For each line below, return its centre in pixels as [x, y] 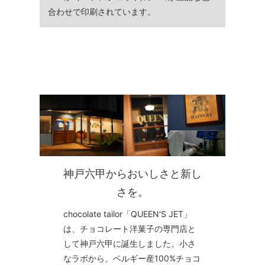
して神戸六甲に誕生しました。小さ [129, 243]
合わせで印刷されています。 [102, 11]
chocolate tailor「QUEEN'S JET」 [127, 214]
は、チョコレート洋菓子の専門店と [129, 229]
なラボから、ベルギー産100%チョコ [132, 258]
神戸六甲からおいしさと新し [132, 174]
